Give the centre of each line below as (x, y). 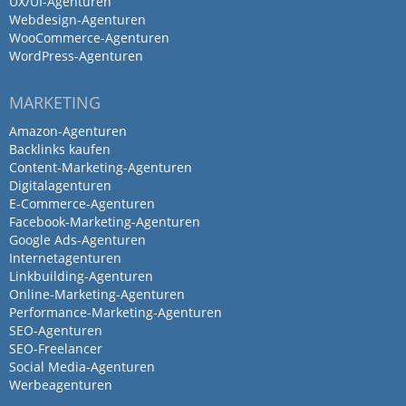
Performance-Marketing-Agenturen (116, 312)
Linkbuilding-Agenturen (81, 276)
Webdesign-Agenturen (77, 19)
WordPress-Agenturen (76, 56)
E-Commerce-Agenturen (82, 203)
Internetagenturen (65, 258)
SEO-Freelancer (56, 348)
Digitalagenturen (60, 185)
